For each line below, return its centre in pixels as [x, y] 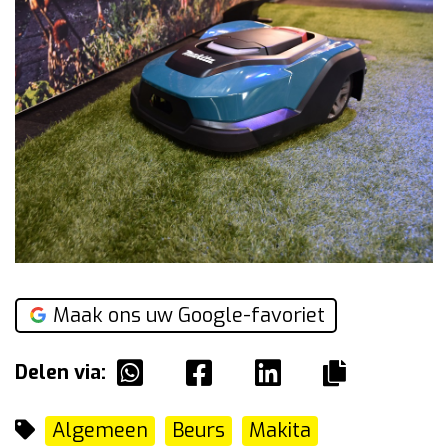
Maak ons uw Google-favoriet [189, 316]
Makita [280, 431]
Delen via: [60, 373]
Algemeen [100, 431]
